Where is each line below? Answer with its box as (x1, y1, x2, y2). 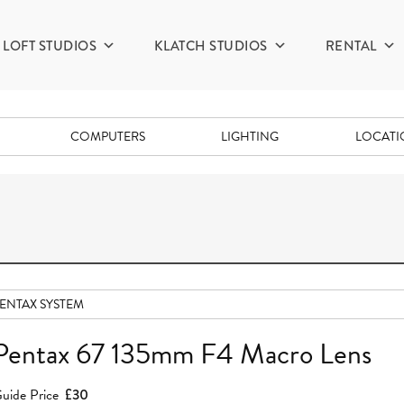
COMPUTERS (69, 127, 145, 146)
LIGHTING (221, 127, 280, 146)
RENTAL (325, 36, 377, 56)
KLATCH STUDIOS (153, 36, 268, 56)
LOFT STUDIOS (3, 36, 96, 56)
